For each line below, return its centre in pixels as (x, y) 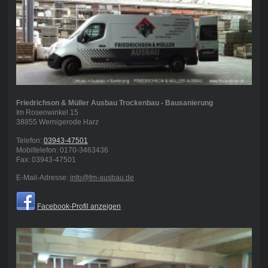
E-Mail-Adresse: (43, 178)
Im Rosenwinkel (42, 113)
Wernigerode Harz (68, 122)
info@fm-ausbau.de (102, 178)
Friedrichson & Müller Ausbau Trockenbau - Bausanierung (114, 103)
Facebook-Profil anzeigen (79, 206)
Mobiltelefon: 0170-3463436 (62, 150)
